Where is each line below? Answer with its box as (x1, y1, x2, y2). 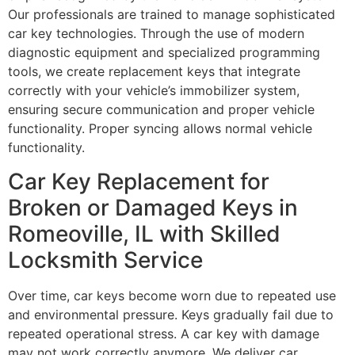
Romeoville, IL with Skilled (8, 219, 281, 247)
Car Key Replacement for (8, 167, 269, 195)
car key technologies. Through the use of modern (8, 25, 304, 42)
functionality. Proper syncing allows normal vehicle (8, 120, 312, 137)
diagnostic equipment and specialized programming (8, 44, 320, 61)
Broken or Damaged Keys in (8, 193, 298, 221)
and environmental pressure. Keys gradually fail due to (8, 306, 334, 323)
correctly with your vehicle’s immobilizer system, (8, 82, 300, 99)
